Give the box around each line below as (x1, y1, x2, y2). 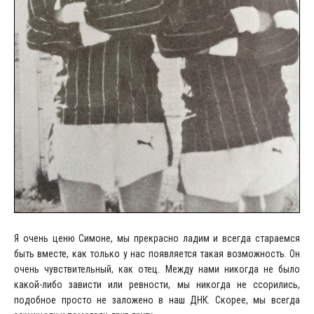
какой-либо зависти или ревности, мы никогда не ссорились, (14, 278, 300, 290)
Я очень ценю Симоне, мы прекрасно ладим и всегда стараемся (14, 232, 300, 244)
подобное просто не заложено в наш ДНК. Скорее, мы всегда (14, 294, 300, 306)
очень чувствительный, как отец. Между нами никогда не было (14, 263, 300, 275)
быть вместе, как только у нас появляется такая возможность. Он (14, 247, 300, 259)
